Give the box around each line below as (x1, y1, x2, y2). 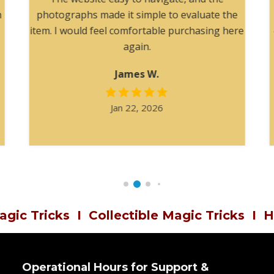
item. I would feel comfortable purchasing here (29, 23, 244, 37)
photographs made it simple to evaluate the (36, 7, 238, 21)
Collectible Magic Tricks (88, 207, 245, 223)
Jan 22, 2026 (110, 101, 163, 114)
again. (123, 39, 151, 53)
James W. (114, 67, 159, 81)
